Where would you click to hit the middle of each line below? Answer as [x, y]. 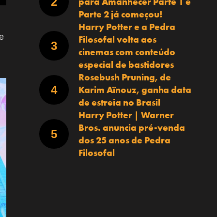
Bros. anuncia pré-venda [132, 127]
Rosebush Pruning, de [124, 77]
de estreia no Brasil [119, 102]
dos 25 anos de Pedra [124, 140]
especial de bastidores [126, 64]
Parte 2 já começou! [120, 14]
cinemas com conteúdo [127, 52]
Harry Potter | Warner [126, 115]
